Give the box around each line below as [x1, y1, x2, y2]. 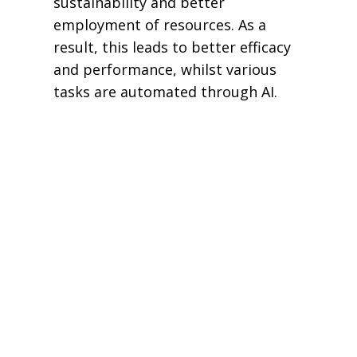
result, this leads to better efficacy [53, 37, 291, 57]
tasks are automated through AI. [53, 81, 277, 101]
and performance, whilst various [53, 59, 277, 79]
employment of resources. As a [53, 14, 266, 34]
